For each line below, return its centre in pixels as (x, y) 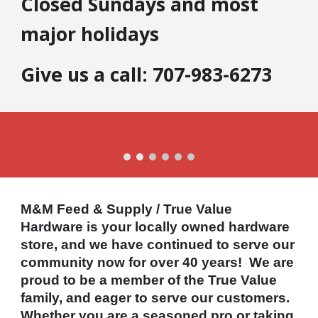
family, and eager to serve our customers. (157, 298)
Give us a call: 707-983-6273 (147, 75)
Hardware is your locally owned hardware (155, 227)
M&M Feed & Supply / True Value (127, 209)
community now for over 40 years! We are (158, 262)
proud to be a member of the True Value (149, 280)
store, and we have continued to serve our (158, 245)
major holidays (90, 34)
